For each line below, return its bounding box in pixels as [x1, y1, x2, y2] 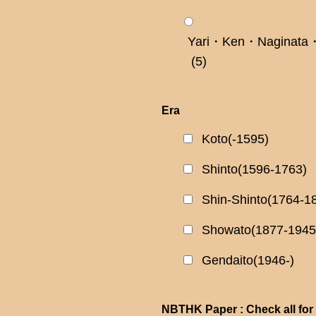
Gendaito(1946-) [202, 253, 294, 268]
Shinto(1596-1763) [202, 162, 307, 177]
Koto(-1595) [202, 132, 269, 147]
